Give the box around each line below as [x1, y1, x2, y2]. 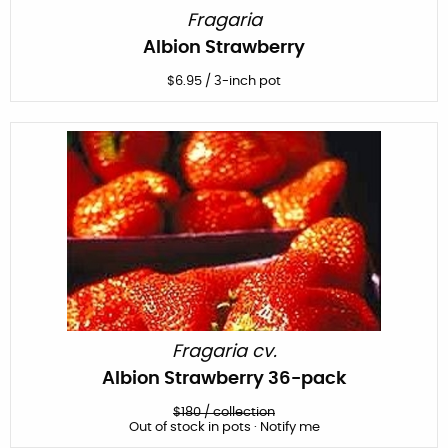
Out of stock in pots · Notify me [128, 420, 320, 434]
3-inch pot [214, 74, 281, 88]
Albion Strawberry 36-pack [101, 369, 347, 388]
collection [213, 405, 275, 419]
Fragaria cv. [171, 342, 277, 361]
